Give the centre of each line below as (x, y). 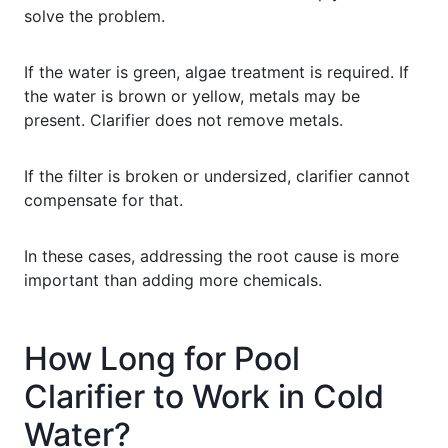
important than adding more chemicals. (173, 279)
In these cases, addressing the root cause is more (211, 255)
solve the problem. (94, 15)
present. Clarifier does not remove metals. (183, 119)
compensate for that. (103, 199)
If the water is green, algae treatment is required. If (216, 71)
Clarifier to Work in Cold (204, 396)
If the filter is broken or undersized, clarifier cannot (217, 175)
